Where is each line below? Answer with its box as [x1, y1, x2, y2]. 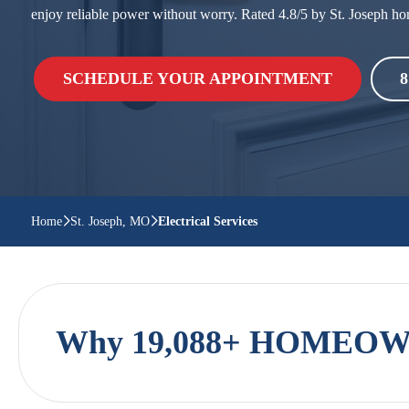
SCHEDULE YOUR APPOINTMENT [63, 69, 332, 88]
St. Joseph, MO [70, 215, 150, 228]
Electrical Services [158, 215, 257, 228]
